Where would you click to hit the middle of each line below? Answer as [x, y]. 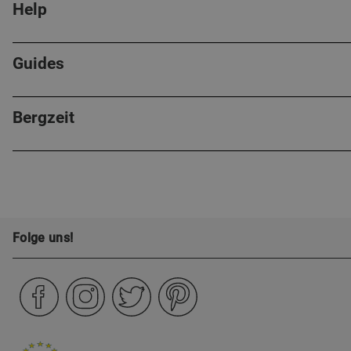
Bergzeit [43, 118]
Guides [38, 63]
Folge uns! [43, 238]
